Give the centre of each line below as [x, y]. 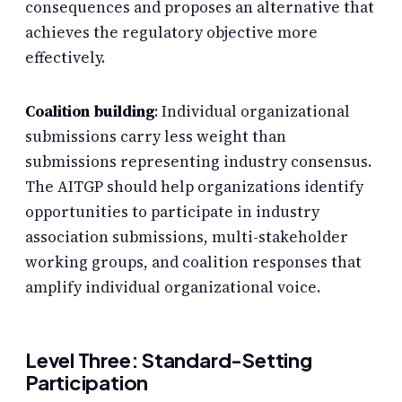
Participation [87, 382]
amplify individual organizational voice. [173, 287]
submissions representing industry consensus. [198, 161]
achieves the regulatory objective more [171, 33]
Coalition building [90, 111]
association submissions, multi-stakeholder [187, 236]
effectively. [65, 58]
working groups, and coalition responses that [193, 262]
